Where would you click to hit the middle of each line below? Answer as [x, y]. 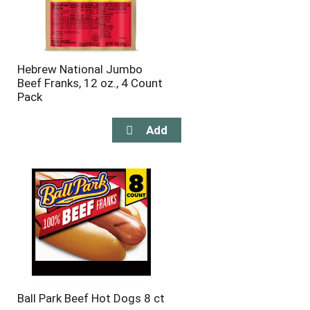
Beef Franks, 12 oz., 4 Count [90, 83]
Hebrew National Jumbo [80, 69]
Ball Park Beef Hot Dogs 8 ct [91, 298]
